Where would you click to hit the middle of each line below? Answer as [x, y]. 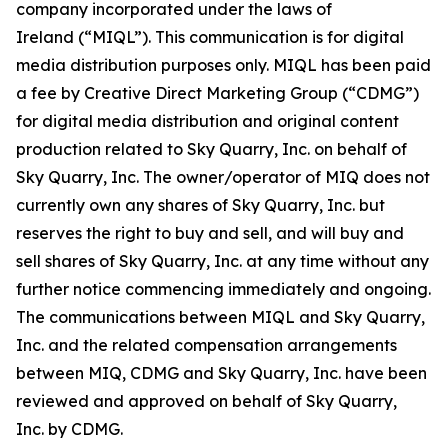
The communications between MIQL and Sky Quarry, [220, 317]
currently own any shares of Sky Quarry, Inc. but [200, 205]
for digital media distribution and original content [207, 121]
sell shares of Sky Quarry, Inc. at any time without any [222, 261]
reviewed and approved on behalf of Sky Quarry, [206, 401]
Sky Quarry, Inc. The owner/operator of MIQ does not [223, 177]
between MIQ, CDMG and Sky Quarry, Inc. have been [221, 373]
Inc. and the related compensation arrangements [206, 345]
